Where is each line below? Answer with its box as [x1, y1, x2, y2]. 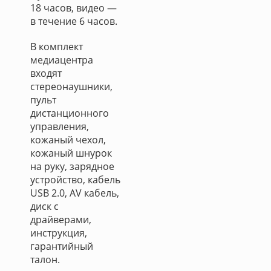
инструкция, [30, 226, 87, 240]
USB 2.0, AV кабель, [30, 186, 119, 200]
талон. [30, 253, 60, 266]
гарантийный [30, 240, 93, 253]
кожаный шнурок [30, 146, 112, 160]
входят [30, 67, 62, 80]
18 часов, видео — [30, 1, 117, 15]
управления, [30, 120, 89, 133]
